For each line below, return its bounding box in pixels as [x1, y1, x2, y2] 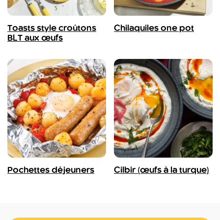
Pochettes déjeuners [7, 166, 94, 175]
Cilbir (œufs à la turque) [114, 166, 209, 175]
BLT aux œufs [7, 34, 63, 43]
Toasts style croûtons [7, 25, 96, 33]
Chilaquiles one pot [114, 25, 194, 33]
